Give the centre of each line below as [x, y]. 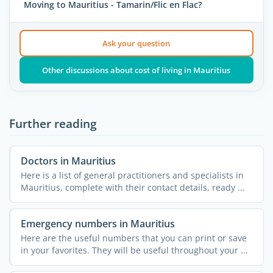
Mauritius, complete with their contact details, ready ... [133, 188]
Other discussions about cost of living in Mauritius [136, 70]
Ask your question [136, 44]
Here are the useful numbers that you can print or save [133, 238]
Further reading [53, 124]
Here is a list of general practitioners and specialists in [132, 175]
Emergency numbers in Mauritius [97, 223]
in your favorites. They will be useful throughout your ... [134, 250]
